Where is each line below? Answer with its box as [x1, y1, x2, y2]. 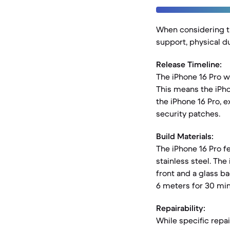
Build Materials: [156, 131, 214, 141]
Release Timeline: [156, 59, 222, 69]
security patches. [156, 108, 220, 119]
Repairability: [156, 203, 205, 213]
